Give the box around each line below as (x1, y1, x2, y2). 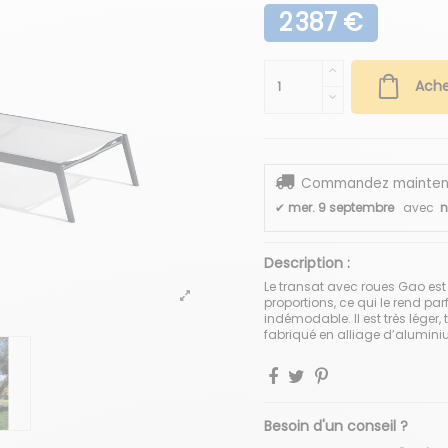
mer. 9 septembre (288, 199, 394, 217)
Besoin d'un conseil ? (264, 415, 408, 436)
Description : (264, 252, 350, 273)
